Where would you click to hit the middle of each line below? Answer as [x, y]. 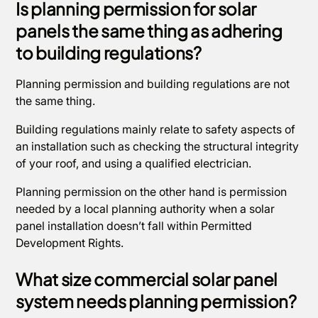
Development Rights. [71, 243]
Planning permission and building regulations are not [153, 84]
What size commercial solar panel [147, 279]
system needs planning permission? [156, 301]
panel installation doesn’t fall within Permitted [134, 226]
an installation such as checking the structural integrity [158, 146]
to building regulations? [109, 53]
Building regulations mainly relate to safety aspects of [156, 129]
